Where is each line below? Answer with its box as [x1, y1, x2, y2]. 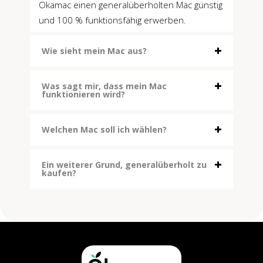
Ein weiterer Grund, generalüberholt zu [42, 159, 207, 171]
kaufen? [42, 167, 76, 179]
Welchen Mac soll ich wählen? [42, 124, 167, 136]
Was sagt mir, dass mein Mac [42, 80, 167, 92]
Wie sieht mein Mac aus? [42, 45, 147, 57]
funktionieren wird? [42, 89, 125, 100]
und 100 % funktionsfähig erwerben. [39, 14, 186, 26]
